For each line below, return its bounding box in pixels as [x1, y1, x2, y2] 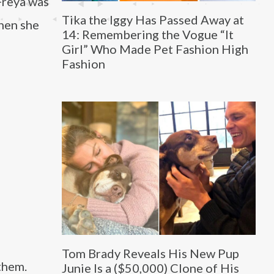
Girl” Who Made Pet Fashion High [61, 41, 248, 56]
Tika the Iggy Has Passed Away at [61, 12, 244, 27]
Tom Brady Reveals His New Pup [61, 246, 239, 261]
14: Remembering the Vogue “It [61, 26, 234, 42]
